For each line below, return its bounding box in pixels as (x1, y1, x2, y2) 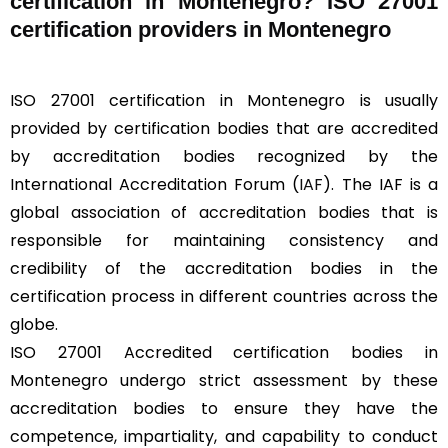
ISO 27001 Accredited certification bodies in (10, 340, 438, 364)
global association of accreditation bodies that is (10, 200, 438, 224)
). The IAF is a (323, 172, 439, 196)
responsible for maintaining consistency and (10, 228, 438, 252)
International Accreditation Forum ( (10, 172, 300, 196)
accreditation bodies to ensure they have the (10, 396, 438, 420)
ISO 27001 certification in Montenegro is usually (10, 88, 438, 112)
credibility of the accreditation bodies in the (10, 256, 438, 280)
